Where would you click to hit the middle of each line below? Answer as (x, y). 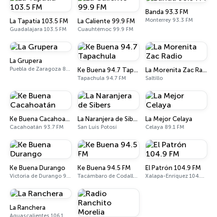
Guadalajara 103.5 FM (38, 29)
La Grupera (26, 61)
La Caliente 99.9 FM (106, 21)
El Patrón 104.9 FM (173, 168)
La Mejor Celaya (169, 119)
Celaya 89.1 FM (165, 127)
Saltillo (154, 78)
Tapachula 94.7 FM (102, 78)
